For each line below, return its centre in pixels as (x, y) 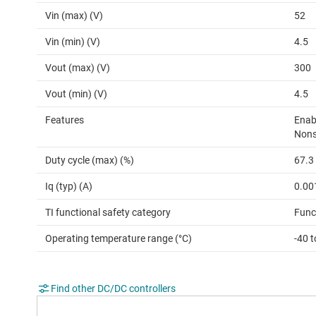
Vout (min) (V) (76, 94)
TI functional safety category (108, 213)
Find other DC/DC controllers (113, 289)
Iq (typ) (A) (69, 187)
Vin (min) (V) (73, 42)
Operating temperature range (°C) (119, 239)
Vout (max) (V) (78, 68)
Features (65, 120)
